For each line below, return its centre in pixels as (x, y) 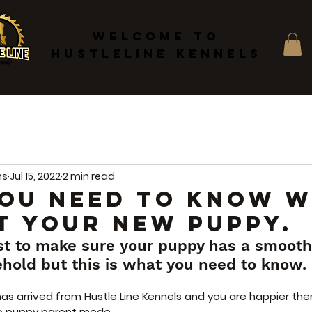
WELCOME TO (156, 36)
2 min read (89, 176)
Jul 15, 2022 (35, 176)
